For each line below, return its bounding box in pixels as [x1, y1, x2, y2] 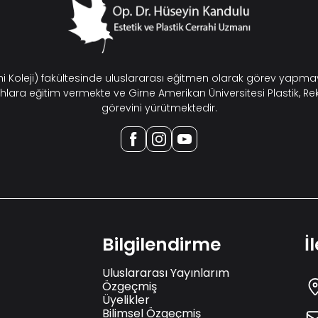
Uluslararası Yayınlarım [102, 264, 229, 281]
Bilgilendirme [102, 231, 221, 257]
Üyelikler [102, 291, 150, 308]
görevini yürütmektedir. [101, 100, 217, 115]
